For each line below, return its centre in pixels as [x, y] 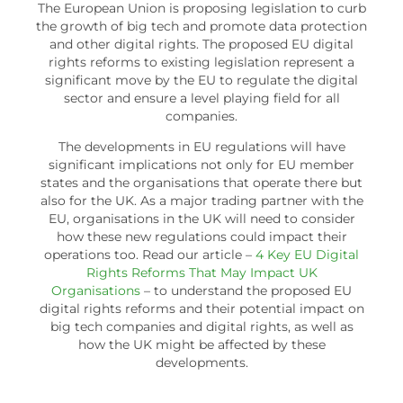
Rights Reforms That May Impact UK [201, 272]
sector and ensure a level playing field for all [201, 98]
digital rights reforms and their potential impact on [201, 308]
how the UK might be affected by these [201, 344]
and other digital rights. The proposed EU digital [201, 44]
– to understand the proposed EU [246, 290]
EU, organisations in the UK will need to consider [201, 218]
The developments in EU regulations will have [201, 146]
